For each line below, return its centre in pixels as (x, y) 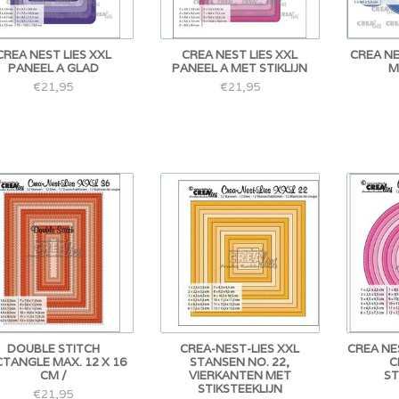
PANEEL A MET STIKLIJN (240, 68)
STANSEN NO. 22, (240, 362)
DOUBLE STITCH (53, 348)
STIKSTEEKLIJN (240, 388)
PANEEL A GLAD (53, 68)
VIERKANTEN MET (240, 375)
